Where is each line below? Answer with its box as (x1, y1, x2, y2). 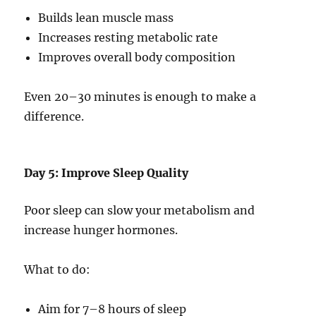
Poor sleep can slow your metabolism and (24, 203, 255, 218)
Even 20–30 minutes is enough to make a (24, 90, 257, 104)
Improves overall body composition (38, 50, 236, 65)
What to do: (24, 262, 91, 277)
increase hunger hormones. (24, 223, 178, 238)
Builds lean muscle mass (38, 11, 174, 25)
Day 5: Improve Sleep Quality (24, 166, 189, 181)
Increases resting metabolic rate (38, 30, 219, 45)
